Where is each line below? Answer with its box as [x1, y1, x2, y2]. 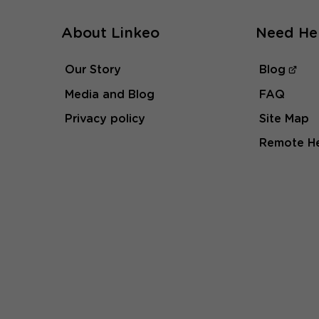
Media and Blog [64, 88, 155, 100]
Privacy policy [64, 113, 145, 125]
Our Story [64, 64, 121, 76]
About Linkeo [61, 26, 159, 41]
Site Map [259, 113, 310, 125]
